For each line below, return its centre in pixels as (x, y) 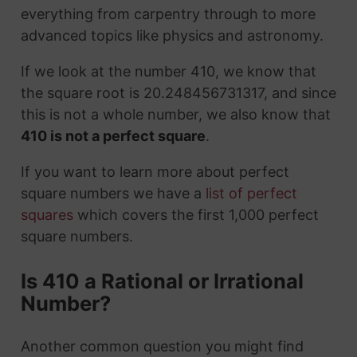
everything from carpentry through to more (168, 14)
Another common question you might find (162, 346)
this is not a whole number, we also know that (175, 115)
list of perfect (251, 194)
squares (47, 215)
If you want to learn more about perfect (155, 172)
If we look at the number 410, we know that (168, 72)
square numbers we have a (113, 194)
